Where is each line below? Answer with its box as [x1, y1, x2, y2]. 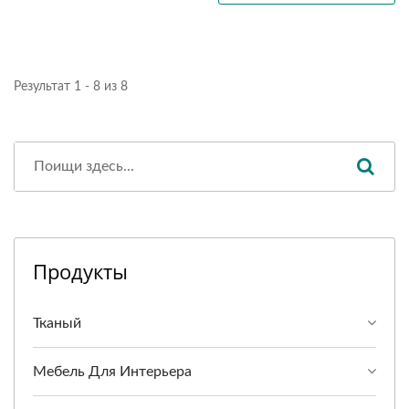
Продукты [33, 257, 128, 286]
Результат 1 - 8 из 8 [14, 80, 128, 94]
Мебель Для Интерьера [33, 364, 192, 380]
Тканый [33, 316, 81, 331]
